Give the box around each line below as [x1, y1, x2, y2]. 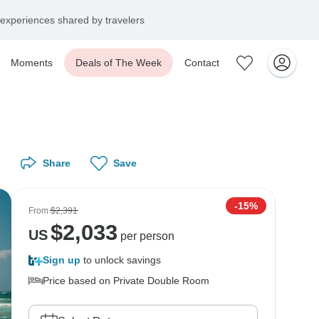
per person [117, 230, 174, 242]
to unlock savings [80, 254, 161, 266]
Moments [11, 57, 53, 68]
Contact [184, 57, 219, 68]
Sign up [43, 254, 80, 266]
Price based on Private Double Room [43, 275, 209, 286]
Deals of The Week [75, 57, 162, 68]
